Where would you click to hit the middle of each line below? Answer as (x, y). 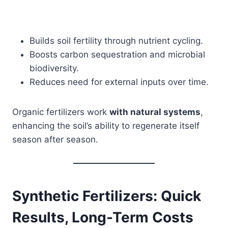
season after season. (55, 139)
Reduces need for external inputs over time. (119, 82)
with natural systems (155, 112)
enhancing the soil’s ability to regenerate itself (106, 125)
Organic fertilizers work (61, 112)
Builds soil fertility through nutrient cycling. (116, 40)
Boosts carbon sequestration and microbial (117, 54)
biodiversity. (54, 68)
